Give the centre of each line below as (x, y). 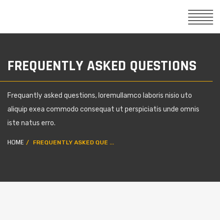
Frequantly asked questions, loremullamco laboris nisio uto (100, 96)
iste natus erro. (31, 123)
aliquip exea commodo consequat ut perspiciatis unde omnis (103, 109)
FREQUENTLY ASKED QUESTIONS (102, 66)
